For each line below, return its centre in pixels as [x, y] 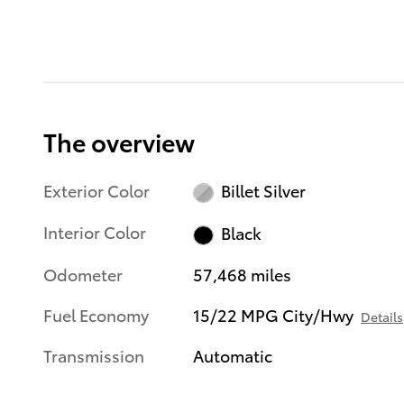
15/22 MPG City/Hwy [274, 314]
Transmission [94, 355]
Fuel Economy [96, 314]
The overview [119, 141]
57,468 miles [243, 274]
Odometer [83, 274]
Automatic [233, 355]
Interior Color [95, 232]
